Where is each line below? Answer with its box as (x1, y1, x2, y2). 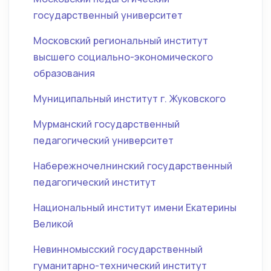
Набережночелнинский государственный (33, 159, 232, 172)
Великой (33, 217, 73, 230)
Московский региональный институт (33, 34, 208, 47)
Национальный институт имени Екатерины (33, 201, 237, 214)
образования (33, 67, 95, 80)
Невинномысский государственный (33, 243, 203, 256)
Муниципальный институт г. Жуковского (33, 92, 226, 105)
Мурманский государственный (33, 117, 180, 131)
